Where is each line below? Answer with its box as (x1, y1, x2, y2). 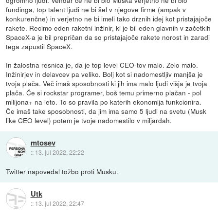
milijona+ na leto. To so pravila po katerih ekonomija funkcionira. (6, 97, 202, 107)
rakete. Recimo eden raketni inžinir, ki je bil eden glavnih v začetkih (6, 23, 211, 33)
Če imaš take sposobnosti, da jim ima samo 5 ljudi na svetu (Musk (6, 106, 207, 116)
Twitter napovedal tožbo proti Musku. (6, 166, 119, 177)
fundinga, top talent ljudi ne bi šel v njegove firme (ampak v (6, 4, 186, 15)
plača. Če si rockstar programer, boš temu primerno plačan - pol (6, 88, 202, 98)
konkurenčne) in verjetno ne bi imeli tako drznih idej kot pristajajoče (6, 14, 212, 24)
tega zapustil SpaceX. (6, 41, 73, 52)
